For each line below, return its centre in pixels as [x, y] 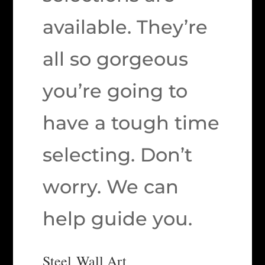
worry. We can [111, 187]
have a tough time [131, 123]
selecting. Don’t [118, 155]
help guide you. [118, 219]
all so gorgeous [116, 59]
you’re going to [115, 91]
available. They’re [125, 27]
